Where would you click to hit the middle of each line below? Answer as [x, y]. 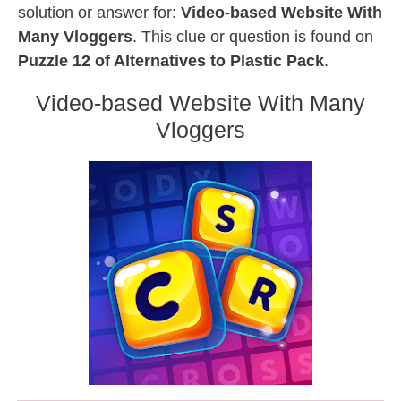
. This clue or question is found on [253, 37]
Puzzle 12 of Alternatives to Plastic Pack [171, 61]
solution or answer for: [99, 13]
